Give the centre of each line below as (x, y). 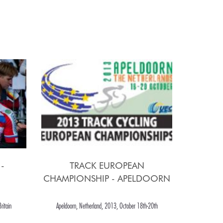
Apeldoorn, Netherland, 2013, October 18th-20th (107, 206)
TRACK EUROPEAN (107, 166)
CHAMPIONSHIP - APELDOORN (107, 179)
